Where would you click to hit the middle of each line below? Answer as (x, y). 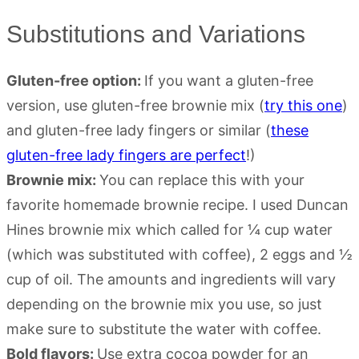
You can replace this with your (202, 179)
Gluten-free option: (75, 80)
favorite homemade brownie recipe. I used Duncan (177, 204)
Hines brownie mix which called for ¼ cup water (169, 229)
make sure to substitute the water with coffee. (164, 329)
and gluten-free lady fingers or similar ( (139, 130)
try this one (303, 105)
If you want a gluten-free (229, 80)
